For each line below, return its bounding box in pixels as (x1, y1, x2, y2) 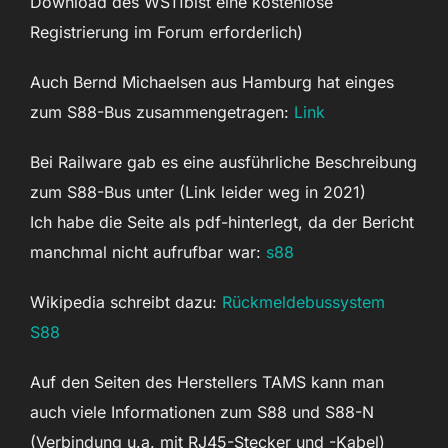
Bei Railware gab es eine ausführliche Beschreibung (30, 152, 417, 172)
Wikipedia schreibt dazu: (30, 292, 222, 312)
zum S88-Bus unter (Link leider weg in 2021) (30, 182, 371, 202)
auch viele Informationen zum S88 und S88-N (30, 402, 374, 422)
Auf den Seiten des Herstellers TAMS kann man (30, 372, 384, 392)
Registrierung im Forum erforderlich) (30, 22, 303, 42)
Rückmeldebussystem (222, 292, 385, 312)
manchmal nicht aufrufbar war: (30, 242, 266, 262)
